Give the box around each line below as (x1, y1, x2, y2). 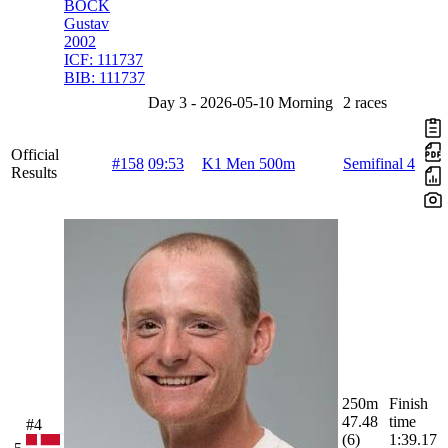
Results (11, 164, 57, 182)
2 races (343, 94, 387, 112)
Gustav (64, 15, 109, 33)
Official (11, 146, 59, 164)
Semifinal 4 (343, 155, 415, 173)
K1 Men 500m (202, 155, 295, 173)
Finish (389, 395, 428, 413)
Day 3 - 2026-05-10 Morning (148, 94, 333, 112)
